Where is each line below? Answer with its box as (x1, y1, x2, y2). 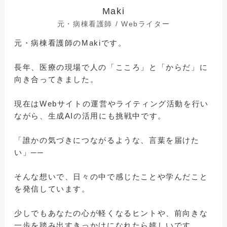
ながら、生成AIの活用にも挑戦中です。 (14, 111, 166, 121)
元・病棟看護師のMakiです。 (14, 39, 127, 48)
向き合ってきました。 (14, 75, 99, 84)
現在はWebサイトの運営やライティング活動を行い (14, 99, 209, 108)
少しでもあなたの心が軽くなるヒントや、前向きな (14, 209, 208, 218)
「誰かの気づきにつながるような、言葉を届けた (14, 136, 200, 145)
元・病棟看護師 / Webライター (57, 20, 170, 28)
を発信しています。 (14, 184, 90, 194)
